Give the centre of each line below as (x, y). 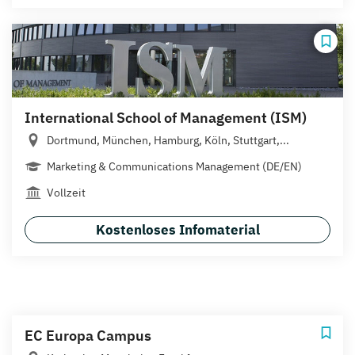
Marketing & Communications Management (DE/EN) (174, 166)
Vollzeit (66, 192)
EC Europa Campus (88, 335)
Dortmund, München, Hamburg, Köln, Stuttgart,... (168, 140)
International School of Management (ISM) (166, 117)
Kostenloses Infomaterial (177, 229)
